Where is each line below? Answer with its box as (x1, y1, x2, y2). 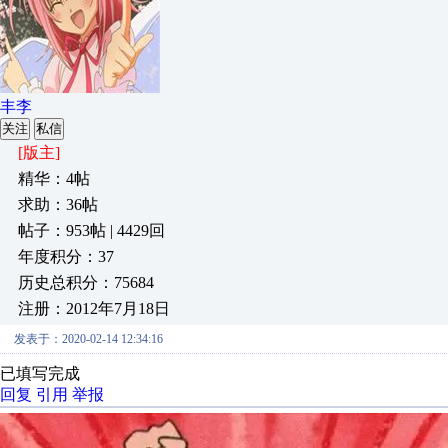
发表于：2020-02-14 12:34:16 (14, 332, 163, 346)
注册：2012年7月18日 (18, 300, 170, 317)
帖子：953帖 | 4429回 (18, 222, 165, 239)
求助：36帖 (18, 196, 98, 213)
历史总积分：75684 (18, 274, 154, 291)
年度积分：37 (18, 248, 114, 265)
